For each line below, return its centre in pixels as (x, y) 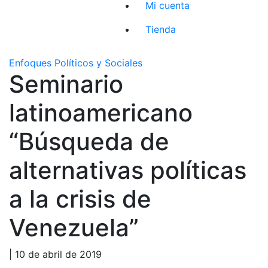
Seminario (66, 84)
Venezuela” (74, 227)
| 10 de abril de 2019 (55, 254)
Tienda (161, 29)
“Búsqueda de (89, 141)
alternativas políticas (128, 170)
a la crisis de (80, 199)
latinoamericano (101, 112)
